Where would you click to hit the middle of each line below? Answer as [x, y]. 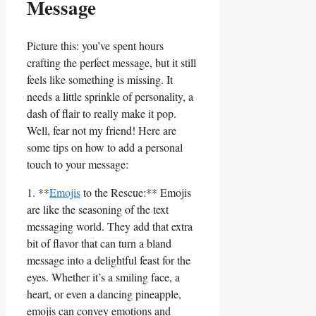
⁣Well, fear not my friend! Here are [102, 130]
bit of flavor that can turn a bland [99, 243]
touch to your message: [78, 164]
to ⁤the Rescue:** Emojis [136, 193]
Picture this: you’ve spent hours [95, 46]
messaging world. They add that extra [110, 226]
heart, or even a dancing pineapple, [104, 294]
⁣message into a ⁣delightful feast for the [109, 260]
